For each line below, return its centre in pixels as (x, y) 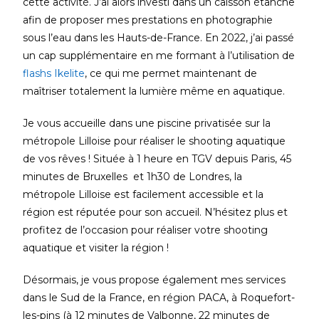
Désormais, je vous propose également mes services (155, 279)
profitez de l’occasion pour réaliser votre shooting (146, 230)
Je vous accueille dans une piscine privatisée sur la (147, 123)
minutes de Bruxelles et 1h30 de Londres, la (133, 176)
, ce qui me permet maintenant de (171, 73)
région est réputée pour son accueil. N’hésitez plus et (156, 212)
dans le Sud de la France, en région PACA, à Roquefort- (159, 297)
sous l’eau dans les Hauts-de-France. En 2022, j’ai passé (159, 37)
